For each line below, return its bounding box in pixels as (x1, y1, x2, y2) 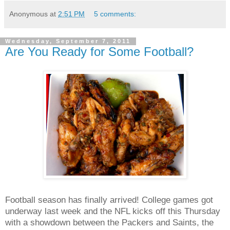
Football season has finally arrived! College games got (5, 195, 213, 205)
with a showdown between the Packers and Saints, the (5, 217, 214, 228)
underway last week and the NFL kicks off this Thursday (5, 206, 220, 217)
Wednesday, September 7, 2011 (5, 38, 131, 45)
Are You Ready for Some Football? (5, 44, 194, 59)
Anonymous (9, 9, 48, 18)
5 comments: (94, 9, 137, 18)
